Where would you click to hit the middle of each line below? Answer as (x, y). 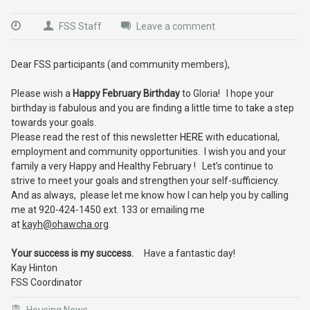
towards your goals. (53, 122)
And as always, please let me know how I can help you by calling (149, 195)
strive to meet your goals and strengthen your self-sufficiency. (146, 181)
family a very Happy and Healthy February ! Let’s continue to (142, 166)
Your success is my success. (77, 253)
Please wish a (42, 93)
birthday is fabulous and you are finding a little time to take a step (152, 108)
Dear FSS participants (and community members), (120, 64)
